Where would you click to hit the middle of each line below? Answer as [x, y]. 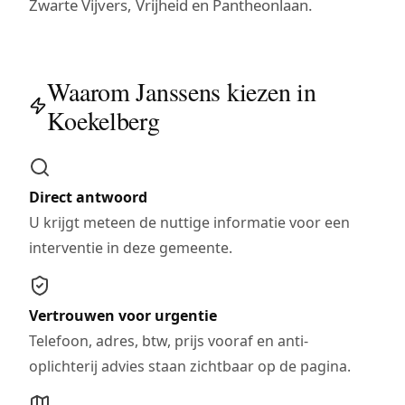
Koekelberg [104, 120]
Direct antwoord [88, 197]
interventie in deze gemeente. [131, 247]
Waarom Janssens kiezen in [182, 91]
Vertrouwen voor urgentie [123, 315]
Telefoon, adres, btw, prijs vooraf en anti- [169, 340]
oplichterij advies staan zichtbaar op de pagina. [190, 366]
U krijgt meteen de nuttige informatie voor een [189, 222]
